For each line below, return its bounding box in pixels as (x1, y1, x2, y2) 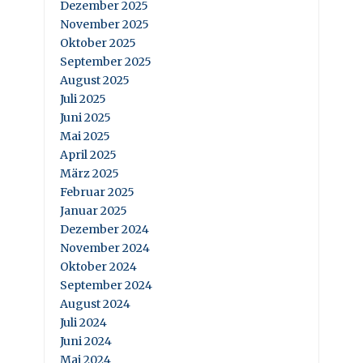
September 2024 (60, 277, 152, 293)
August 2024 (60, 296, 130, 311)
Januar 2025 (60, 203, 127, 218)
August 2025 (60, 72, 130, 88)
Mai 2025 (60, 128, 110, 143)
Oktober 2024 (60, 258, 137, 274)
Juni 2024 (60, 333, 112, 348)
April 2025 (60, 147, 117, 162)
